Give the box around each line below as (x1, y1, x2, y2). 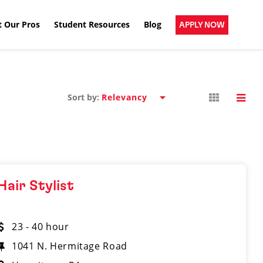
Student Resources (54, 18, 130, 30)
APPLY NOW (179, 21, 225, 29)
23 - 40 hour (11, 220, 69, 233)
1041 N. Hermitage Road (11, 240, 127, 252)
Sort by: (67, 92, 99, 103)
